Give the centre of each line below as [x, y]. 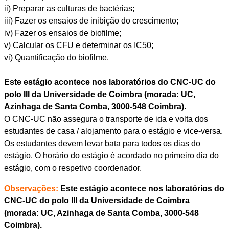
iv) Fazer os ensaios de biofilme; [62, 33]
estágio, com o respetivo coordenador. [73, 168]
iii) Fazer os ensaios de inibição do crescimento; [91, 21]
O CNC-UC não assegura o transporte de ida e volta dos [106, 119]
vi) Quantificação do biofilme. [56, 58]
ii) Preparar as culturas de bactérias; [69, 9]
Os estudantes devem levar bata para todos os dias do [102, 144]
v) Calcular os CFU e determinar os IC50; [78, 45]
